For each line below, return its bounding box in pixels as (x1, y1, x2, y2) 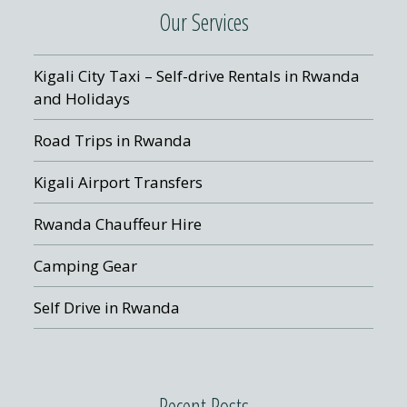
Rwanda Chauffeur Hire (34, 213, 203, 234)
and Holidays (34, 87, 131, 109)
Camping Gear (34, 254, 138, 276)
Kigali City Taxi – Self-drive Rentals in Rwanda (34, 65, 361, 86)
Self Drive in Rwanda (34, 296, 181, 318)
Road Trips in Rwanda (34, 129, 193, 151)
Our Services (158, 5, 249, 37)
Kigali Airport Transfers (34, 171, 203, 193)
